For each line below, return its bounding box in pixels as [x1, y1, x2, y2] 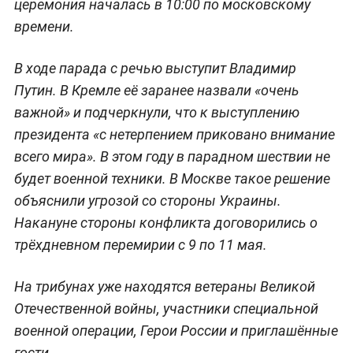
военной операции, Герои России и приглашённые [13, 321, 338, 339]
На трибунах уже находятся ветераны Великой [13, 277, 315, 295]
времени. [13, 17, 74, 35]
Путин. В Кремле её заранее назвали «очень [13, 81, 299, 98]
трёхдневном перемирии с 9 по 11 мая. [13, 236, 267, 253]
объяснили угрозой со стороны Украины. [13, 191, 281, 209]
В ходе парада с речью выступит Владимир [13, 59, 296, 76]
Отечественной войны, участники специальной [13, 299, 318, 317]
